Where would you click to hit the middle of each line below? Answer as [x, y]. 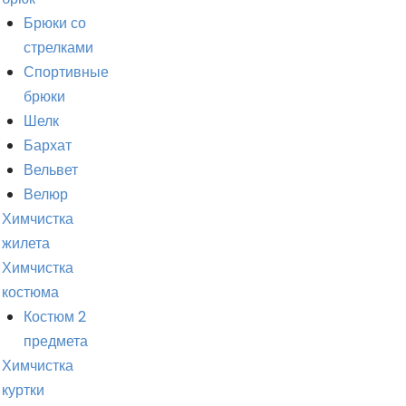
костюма [30, 292]
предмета [56, 341]
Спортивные [66, 72]
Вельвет [51, 170]
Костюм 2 [55, 317]
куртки [23, 390]
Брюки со [55, 23]
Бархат [48, 145]
